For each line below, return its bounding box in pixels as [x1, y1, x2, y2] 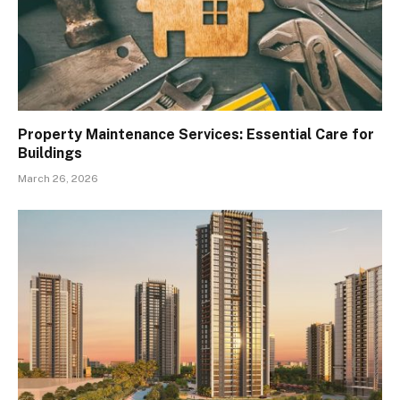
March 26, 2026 [18, 171, 98, 185]
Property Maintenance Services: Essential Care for [18, 125, 374, 143]
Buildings [18, 144, 82, 162]
